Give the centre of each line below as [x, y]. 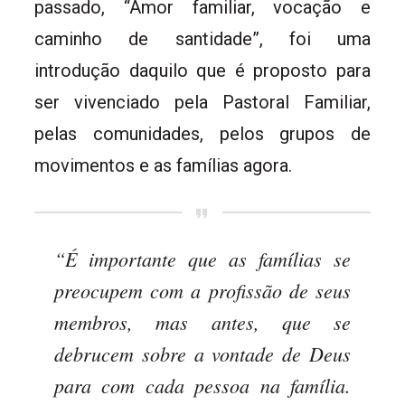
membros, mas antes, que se [202, 321]
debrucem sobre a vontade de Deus [202, 353]
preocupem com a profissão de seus [202, 290]
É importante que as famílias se [208, 258]
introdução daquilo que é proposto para [202, 70]
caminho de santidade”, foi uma [202, 38]
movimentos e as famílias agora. [163, 165]
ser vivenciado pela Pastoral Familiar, [202, 102]
